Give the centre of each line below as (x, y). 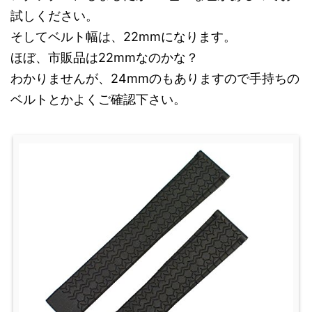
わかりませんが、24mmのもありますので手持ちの (155, 78)
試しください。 (54, 15)
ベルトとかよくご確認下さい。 (98, 99)
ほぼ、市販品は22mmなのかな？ (104, 57)
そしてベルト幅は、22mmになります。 (123, 36)
